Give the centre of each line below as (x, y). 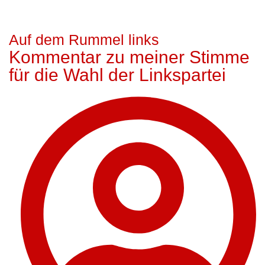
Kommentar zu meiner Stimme (129, 57)
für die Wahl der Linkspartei (117, 75)
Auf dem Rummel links (84, 39)
